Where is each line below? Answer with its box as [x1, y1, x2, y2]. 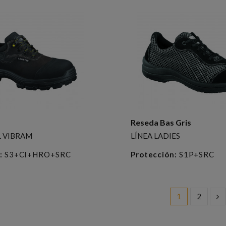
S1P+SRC [177, 149, 215, 159]
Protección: [130, 149, 177, 159]
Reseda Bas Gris [130, 117, 191, 127]
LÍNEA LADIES [130, 131, 180, 140]
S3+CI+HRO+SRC [2, 149, 71, 159]
